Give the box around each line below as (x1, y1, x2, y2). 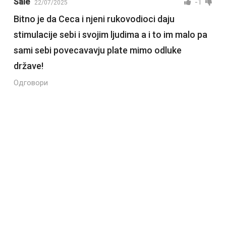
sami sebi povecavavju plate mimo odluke (13, 45, 182, 56)
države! (13, 61, 43, 72)
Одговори (13, 78, 48, 88)
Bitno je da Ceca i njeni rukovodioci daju (13, 14, 175, 25)
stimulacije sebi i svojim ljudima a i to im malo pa (13, 29, 207, 40)
